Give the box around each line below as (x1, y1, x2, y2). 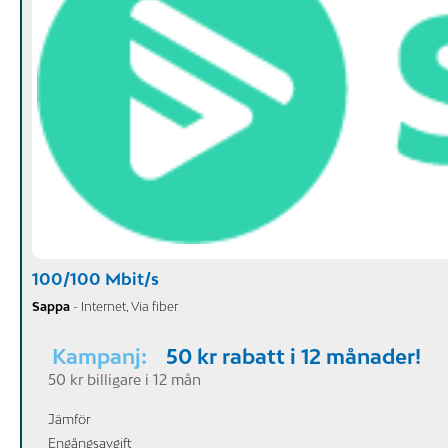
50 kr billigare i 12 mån (48, 371, 201, 389)
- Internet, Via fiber (70, 299, 178, 315)
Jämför (48, 411, 91, 428)
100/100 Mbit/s (32, 269, 159, 290)
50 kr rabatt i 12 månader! (166, 344, 421, 369)
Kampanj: (52, 344, 152, 369)
